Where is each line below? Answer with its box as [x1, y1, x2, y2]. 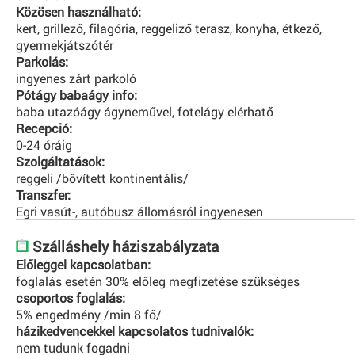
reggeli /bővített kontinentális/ [16, 169, 189, 186]
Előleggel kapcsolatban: [16, 255, 151, 273]
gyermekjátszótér [16, 36, 113, 53]
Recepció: [16, 119, 72, 136]
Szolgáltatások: [16, 152, 105, 170]
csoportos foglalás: [16, 288, 125, 306]
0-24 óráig [16, 136, 72, 153]
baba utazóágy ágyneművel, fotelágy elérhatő [16, 102, 273, 120]
